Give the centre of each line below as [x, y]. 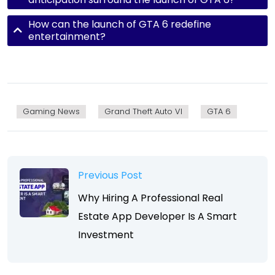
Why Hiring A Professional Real [150, 198]
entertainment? [67, 36]
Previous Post [110, 175]
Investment [106, 234]
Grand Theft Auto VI [143, 111]
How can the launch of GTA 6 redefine [120, 24]
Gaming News [51, 111]
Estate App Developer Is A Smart [157, 216]
